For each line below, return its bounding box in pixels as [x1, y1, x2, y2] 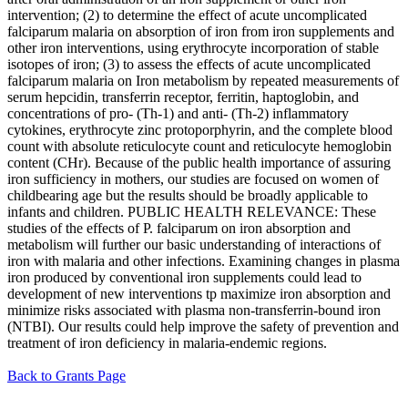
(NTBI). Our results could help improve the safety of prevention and [7, 318, 399, 334]
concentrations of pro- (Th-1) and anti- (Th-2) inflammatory [7, 105, 349, 121]
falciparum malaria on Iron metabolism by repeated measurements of [7, 72, 399, 88]
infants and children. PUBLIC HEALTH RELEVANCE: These [7, 203, 376, 219]
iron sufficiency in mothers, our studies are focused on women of [7, 170, 379, 187]
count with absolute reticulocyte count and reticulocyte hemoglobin [7, 138, 392, 154]
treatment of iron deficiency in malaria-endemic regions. [7, 334, 327, 351]
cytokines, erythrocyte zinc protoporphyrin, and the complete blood [7, 121, 393, 138]
